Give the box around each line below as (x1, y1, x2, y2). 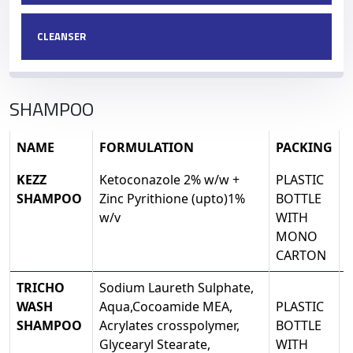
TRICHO (17, 279, 65, 296)
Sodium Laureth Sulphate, (99, 279, 254, 296)
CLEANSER (37, 28, 86, 44)
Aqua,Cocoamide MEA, (99, 298, 232, 315)
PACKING (276, 139, 333, 156)
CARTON (276, 247, 326, 264)
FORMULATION (99, 139, 194, 156)
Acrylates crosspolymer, (99, 317, 240, 334)
